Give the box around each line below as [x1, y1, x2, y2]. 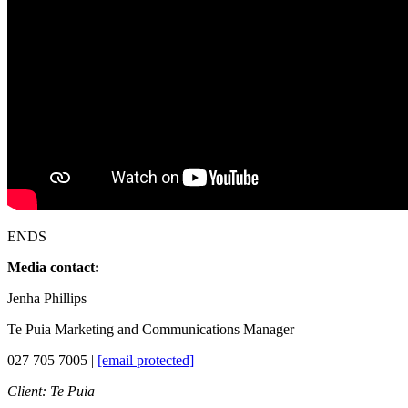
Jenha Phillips [7, 290, 87, 306]
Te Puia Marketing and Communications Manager [7, 321, 294, 337]
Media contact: [7, 259, 99, 275]
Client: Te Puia [7, 382, 95, 399]
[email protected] [97, 352, 194, 368]
